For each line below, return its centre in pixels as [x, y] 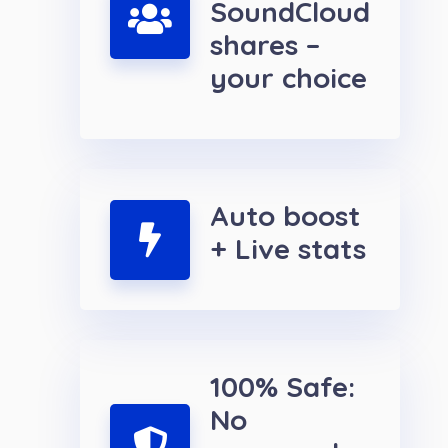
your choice [288, 78]
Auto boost [285, 216]
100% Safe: [282, 387]
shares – [265, 45]
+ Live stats [288, 249]
